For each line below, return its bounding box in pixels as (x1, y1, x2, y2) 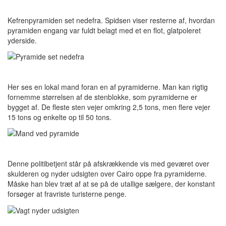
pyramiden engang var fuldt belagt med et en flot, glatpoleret (8, 25, 201, 35)
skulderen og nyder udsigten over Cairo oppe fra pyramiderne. (8, 168, 207, 179)
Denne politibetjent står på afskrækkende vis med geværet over (8, 158, 209, 169)
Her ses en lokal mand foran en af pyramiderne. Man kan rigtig (8, 81, 208, 92)
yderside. (8, 35, 37, 45)
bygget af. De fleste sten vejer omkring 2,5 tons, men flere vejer (8, 101, 210, 112)
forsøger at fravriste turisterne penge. (8, 189, 127, 199)
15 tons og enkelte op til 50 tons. (8, 111, 111, 122)
